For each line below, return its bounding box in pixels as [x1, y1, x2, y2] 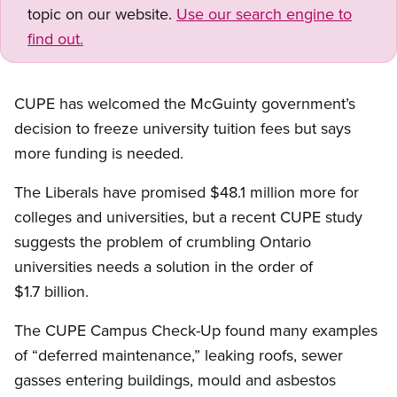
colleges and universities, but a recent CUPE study [14, 206, 362, 229]
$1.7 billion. [14, 280, 89, 303]
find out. [27, 27, 83, 51]
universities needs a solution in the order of [14, 255, 313, 278]
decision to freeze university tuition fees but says [14, 117, 351, 140]
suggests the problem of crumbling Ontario [14, 230, 311, 253]
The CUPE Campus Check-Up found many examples [14, 319, 378, 342]
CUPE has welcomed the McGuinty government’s [14, 92, 355, 115]
